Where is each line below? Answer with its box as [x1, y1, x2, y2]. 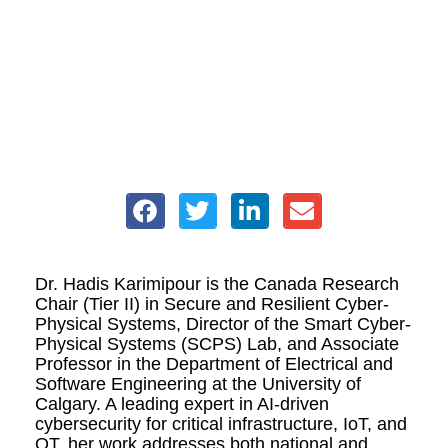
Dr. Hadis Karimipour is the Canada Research [35, 274, 399, 294]
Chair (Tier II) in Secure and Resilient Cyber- [35, 294, 389, 314]
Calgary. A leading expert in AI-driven [35, 394, 329, 414]
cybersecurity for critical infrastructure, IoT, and [35, 414, 407, 434]
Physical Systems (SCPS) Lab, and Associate [35, 334, 399, 354]
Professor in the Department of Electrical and [35, 354, 393, 374]
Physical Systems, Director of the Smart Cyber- [35, 314, 411, 334]
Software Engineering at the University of [35, 374, 361, 394]
